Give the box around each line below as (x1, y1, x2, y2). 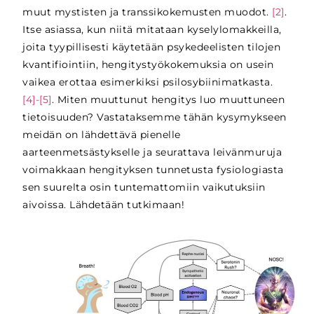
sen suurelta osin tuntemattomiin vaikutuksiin (22, 181, 266, 194)
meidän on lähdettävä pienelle (22, 128, 181, 142)
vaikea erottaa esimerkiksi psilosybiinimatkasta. (22, 76, 273, 89)
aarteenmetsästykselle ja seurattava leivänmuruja (22, 146, 282, 159)
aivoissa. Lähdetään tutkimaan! (22, 198, 185, 212)
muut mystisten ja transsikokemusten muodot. (22, 6, 273, 19)
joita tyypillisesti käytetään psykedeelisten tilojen (22, 41, 281, 54)
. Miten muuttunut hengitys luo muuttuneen (51, 93, 285, 107)
